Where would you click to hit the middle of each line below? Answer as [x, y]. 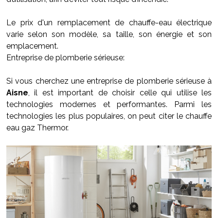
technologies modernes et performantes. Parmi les [109, 104]
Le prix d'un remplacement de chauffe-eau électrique [109, 23]
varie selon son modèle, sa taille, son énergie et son [109, 34]
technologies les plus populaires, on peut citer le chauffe [109, 116]
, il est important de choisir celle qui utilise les [120, 93]
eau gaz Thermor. [37, 128]
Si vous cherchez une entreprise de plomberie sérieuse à [109, 81]
